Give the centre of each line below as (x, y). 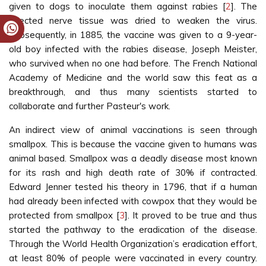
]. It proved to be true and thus (191, 215)
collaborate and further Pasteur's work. (90, 106)
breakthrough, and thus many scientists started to (133, 92)
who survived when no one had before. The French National (133, 63)
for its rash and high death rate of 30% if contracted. (133, 172)
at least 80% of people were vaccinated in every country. (133, 258)
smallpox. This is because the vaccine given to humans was (133, 144)
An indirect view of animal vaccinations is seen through (133, 130)
